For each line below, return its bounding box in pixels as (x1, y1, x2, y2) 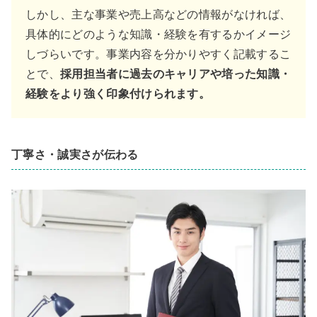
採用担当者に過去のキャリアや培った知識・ (59, 67, 292, 80)
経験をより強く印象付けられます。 (25, 87, 211, 100)
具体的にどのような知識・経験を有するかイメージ (25, 28, 292, 40)
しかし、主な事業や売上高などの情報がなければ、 (25, 8, 292, 21)
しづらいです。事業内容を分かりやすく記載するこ (25, 47, 292, 60)
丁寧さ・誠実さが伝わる (11, 148, 139, 161)
